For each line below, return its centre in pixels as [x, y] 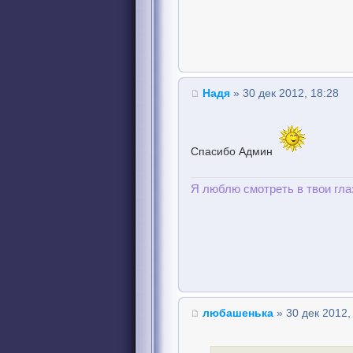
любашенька [238, 313]
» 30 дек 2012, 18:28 [284, 93]
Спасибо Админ [233, 151]
